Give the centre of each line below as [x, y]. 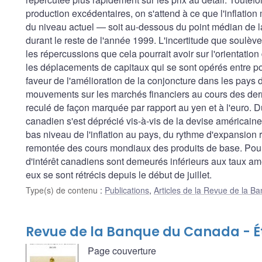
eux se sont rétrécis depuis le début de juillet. [119, 174]
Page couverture [122, 250]
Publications [127, 190]
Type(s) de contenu [63, 190]
